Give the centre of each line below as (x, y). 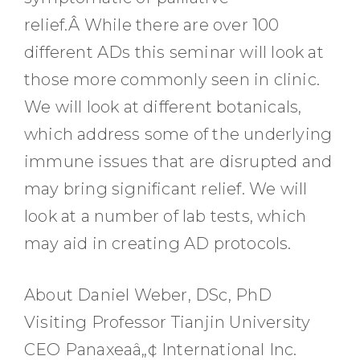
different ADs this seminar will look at (174, 52)
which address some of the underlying (178, 134)
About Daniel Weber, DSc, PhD (148, 295)
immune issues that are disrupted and (178, 162)
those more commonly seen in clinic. (172, 80)
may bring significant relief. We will (166, 189)
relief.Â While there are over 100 (152, 25)
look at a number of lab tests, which (166, 216)
